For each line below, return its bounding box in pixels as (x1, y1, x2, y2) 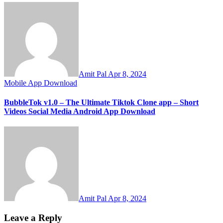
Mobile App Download (4, 78, 77, 87)
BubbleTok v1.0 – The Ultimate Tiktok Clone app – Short (4, 98, 199, 107)
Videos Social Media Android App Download (4, 107, 155, 115)
